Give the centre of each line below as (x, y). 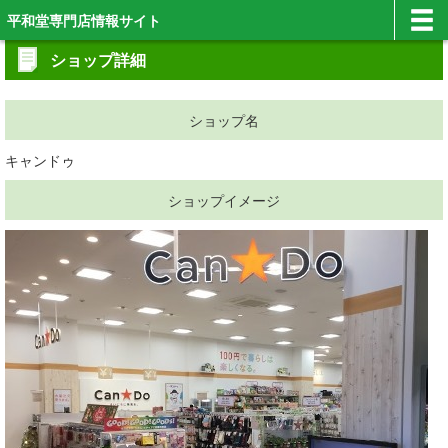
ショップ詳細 (98, 59)
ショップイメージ (224, 200)
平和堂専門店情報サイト (84, 20)
